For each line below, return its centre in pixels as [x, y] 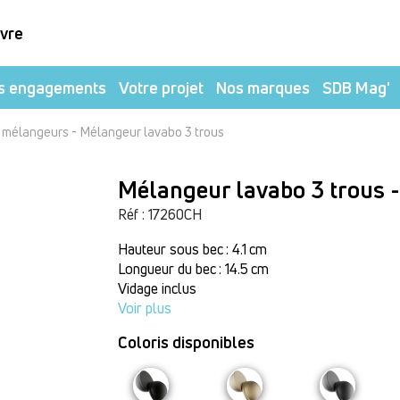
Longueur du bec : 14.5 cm [194, 269]
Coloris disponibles [187, 342]
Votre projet [161, 87]
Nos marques [263, 87]
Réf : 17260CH [160, 214]
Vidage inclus [158, 288]
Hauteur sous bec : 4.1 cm [193, 249]
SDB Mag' [356, 87]
